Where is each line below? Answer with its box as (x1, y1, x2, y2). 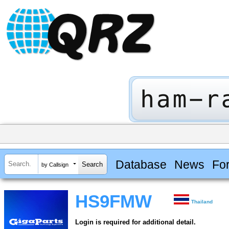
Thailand (191, 199, 213, 205)
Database (115, 157, 167, 171)
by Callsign (41, 161, 68, 168)
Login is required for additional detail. (75, 218, 196, 226)
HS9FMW (75, 192, 152, 212)
